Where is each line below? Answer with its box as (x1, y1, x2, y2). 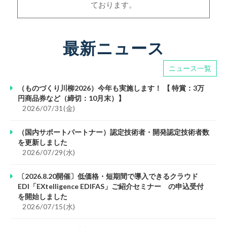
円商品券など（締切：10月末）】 (18, 94, 125, 103)
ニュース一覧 (169, 64, 211, 73)
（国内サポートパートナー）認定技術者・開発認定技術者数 (18, 128, 209, 137)
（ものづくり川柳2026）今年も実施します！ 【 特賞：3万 (18, 84, 204, 93)
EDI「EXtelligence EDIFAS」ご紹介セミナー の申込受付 (18, 182, 204, 191)
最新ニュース (62, 38, 165, 58)
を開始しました (18, 192, 67, 201)
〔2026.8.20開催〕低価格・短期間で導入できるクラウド (18, 172, 198, 181)
